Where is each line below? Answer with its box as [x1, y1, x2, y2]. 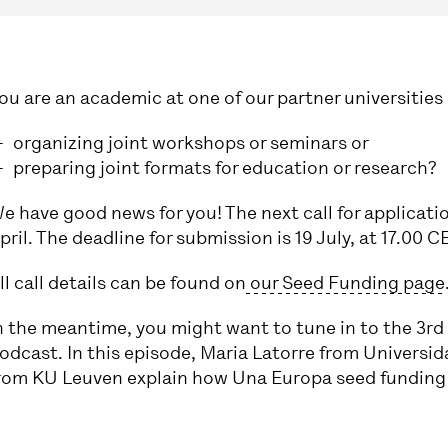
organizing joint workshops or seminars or [13, 130, 370, 155]
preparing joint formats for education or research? [13, 155, 438, 180]
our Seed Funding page [246, 270, 446, 295]
